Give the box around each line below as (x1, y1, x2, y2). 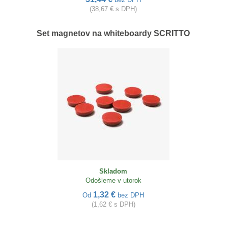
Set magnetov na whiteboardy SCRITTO (37, 29, 190, 38)
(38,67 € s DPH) (90, 5, 137, 13)
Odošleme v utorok (85, 177, 141, 184)
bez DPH (118, 191, 144, 199)
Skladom (99, 167, 127, 175)
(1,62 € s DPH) (91, 201, 135, 208)
